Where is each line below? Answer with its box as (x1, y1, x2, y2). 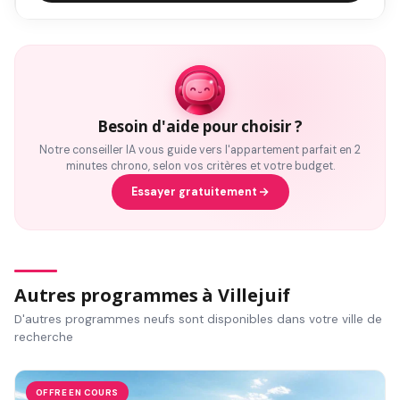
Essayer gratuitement (130, 184, 257, 199)
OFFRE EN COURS (36, 386, 119, 398)
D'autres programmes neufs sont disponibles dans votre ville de (14, 311, 382, 327)
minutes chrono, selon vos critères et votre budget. (65, 158, 335, 173)
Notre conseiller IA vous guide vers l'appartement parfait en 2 (39, 142, 361, 157)
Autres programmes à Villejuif (14, 282, 291, 307)
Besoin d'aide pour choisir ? (97, 115, 303, 137)
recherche (14, 329, 73, 345)
